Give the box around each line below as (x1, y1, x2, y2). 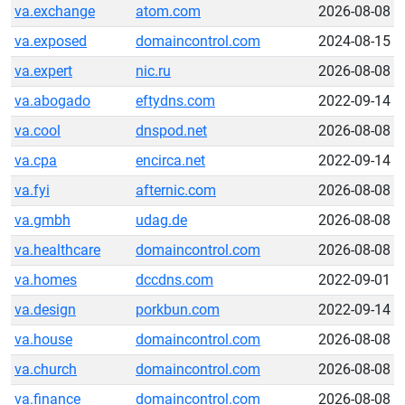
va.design (14, 301, 76, 318)
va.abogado (14, 92, 90, 109)
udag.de (136, 212, 187, 229)
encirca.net (136, 152, 205, 169)
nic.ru (136, 62, 171, 80)
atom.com (136, 3, 201, 20)
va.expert (14, 62, 72, 80)
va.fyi (14, 182, 50, 199)
